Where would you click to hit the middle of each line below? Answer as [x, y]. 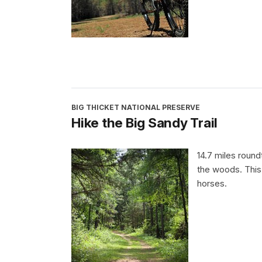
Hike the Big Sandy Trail [144, 122]
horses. [212, 183]
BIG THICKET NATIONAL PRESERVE [136, 107]
